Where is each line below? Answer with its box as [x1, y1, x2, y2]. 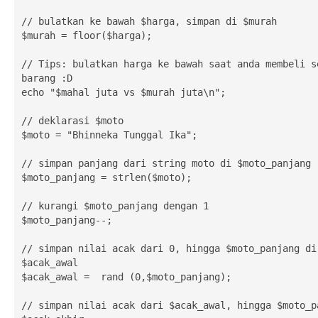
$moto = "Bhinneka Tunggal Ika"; [21, 128, 197, 141]
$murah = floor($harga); [21, 29, 152, 41]
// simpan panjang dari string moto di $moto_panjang [21, 157, 311, 169]
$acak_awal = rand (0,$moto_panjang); [21, 270, 231, 283]
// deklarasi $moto [21, 114, 124, 126]
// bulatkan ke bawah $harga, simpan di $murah [21, 15, 277, 27]
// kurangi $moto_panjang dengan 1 [21, 199, 209, 212]
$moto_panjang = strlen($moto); [21, 171, 192, 183]
